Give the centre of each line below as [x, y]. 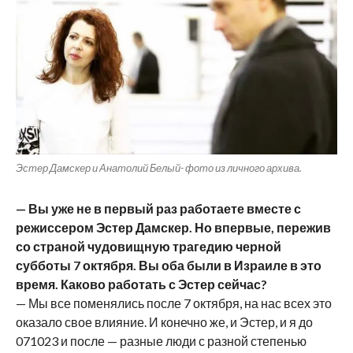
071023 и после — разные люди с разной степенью [161, 341]
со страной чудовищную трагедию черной [148, 247]
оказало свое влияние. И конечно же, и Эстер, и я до [164, 322]
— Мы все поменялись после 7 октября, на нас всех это [173, 303]
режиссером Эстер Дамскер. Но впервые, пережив [173, 228]
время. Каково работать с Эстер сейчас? [141, 284]
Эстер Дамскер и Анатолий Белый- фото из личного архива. [158, 168]
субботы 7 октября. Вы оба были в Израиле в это [168, 266]
